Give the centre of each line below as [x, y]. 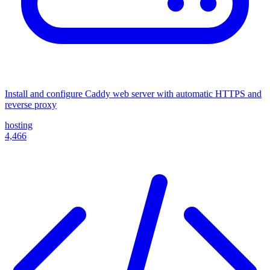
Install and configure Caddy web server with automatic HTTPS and [133, 93]
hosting [19, 125]
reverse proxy [31, 104]
